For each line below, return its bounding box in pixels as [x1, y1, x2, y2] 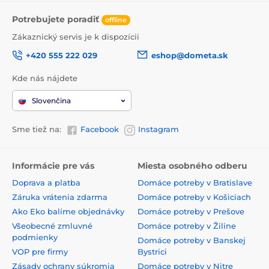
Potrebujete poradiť [12, 14, 101, 25]
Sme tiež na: [12, 124, 61, 134]
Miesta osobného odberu [138, 160, 247, 171]
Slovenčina [32, 96, 71, 106]
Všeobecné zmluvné [12, 220, 92, 231]
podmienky [12, 232, 58, 242]
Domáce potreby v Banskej [138, 235, 246, 245]
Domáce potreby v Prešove [138, 206, 244, 216]
